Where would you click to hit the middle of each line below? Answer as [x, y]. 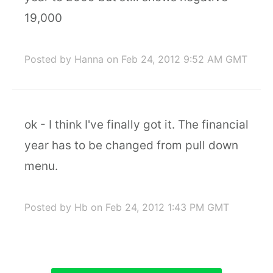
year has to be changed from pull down [131, 145]
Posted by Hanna [64, 59]
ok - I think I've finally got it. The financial [136, 125]
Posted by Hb [56, 207]
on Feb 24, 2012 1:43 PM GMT [160, 207]
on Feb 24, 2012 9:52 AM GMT [177, 59]
